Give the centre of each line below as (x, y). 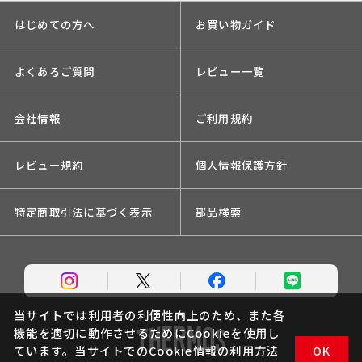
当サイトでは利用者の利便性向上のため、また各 (149, 314)
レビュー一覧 (230, 72)
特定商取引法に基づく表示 (83, 211)
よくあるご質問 (55, 72)
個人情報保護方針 (241, 164)
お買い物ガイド (236, 25)
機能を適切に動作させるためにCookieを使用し (147, 332)
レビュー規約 (49, 164)
